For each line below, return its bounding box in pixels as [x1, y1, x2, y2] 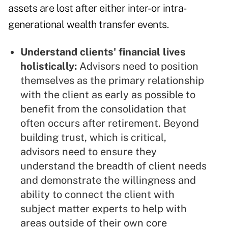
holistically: [20, 60, 79, 73]
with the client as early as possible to [20, 89, 195, 101]
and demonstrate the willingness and [20, 174, 196, 187]
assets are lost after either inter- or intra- [8, 2, 187, 15]
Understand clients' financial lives [20, 46, 186, 59]
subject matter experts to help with [20, 203, 187, 215]
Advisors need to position [79, 60, 198, 73]
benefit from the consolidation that [20, 103, 186, 116]
